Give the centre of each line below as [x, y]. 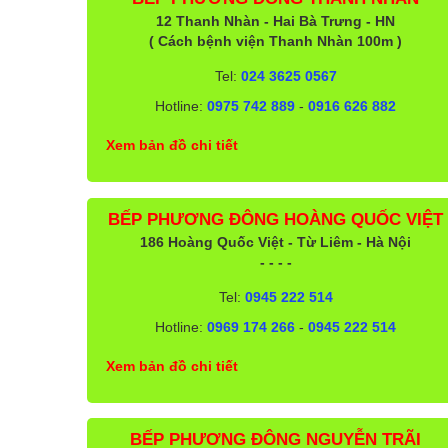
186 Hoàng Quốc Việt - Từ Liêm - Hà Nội [276, 241]
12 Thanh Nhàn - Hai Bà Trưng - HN [276, 20]
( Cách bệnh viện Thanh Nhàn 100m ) [276, 40]
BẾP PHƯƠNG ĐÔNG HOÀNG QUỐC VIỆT [276, 219]
